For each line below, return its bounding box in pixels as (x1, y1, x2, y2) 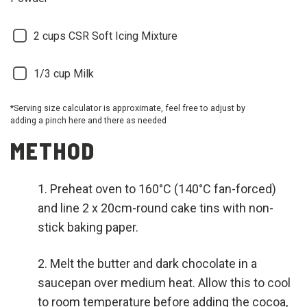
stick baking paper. (38, 219, 138, 234)
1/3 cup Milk (34, 66, 94, 80)
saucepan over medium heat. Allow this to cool (38, 275, 291, 290)
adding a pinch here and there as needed (10, 114, 167, 125)
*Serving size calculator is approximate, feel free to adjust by (10, 102, 245, 113)
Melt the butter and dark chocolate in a (50, 256, 257, 271)
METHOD (10, 136, 95, 164)
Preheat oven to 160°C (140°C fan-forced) (50, 181, 276, 196)
